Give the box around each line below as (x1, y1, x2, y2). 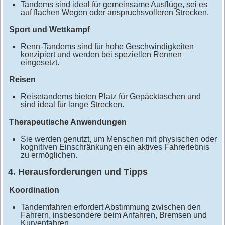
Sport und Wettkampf (9, 25, 90, 34)
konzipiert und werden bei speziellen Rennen (20, 50, 182, 59)
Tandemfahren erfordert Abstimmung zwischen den (20, 203, 201, 212)
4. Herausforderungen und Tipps (8, 167, 148, 177)
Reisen (9, 75, 36, 84)
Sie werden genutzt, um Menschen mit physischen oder (20, 135, 217, 144)
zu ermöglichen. (20, 151, 77, 160)
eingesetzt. (20, 58, 59, 67)
